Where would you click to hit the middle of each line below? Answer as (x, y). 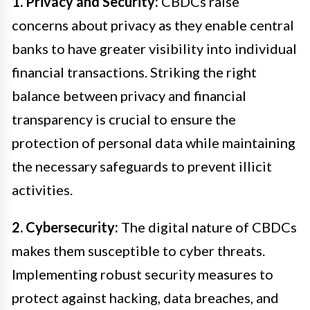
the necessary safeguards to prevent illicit (142, 166)
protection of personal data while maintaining (154, 143)
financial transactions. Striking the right (134, 72)
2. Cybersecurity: (65, 227)
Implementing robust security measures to (143, 274)
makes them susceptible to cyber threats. (138, 251)
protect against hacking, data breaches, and (145, 298)
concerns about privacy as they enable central (153, 25)
